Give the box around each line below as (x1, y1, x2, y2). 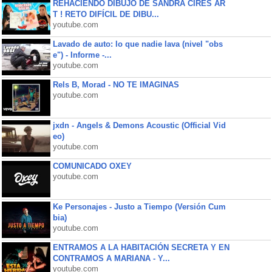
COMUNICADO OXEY (52, 161, 132, 171)
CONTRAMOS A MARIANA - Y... (52, 254, 170, 263)
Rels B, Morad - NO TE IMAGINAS (52, 80, 179, 89)
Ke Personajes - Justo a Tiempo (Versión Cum (52, 202, 226, 211)
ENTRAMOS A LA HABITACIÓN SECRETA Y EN (52, 243, 229, 252)
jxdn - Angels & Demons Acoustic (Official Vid (52, 121, 226, 130)
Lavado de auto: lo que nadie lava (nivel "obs (52, 39, 223, 49)
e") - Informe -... (52, 50, 112, 59)
